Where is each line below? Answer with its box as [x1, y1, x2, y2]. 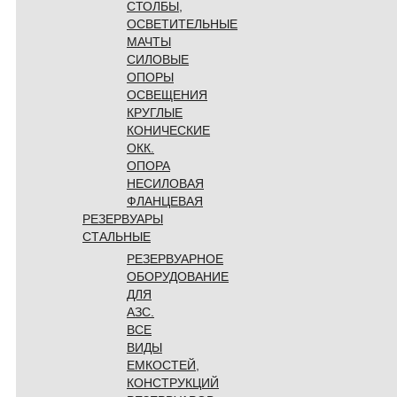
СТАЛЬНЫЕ [82, 229, 151, 244]
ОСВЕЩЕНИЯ [127, 87, 207, 102]
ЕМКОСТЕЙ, [127, 357, 199, 372]
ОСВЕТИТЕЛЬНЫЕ [127, 16, 237, 31]
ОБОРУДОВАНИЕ [127, 269, 229, 284]
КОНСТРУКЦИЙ [127, 375, 219, 390]
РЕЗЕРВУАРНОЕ [127, 251, 223, 266]
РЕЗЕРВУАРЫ [82, 211, 163, 226]
